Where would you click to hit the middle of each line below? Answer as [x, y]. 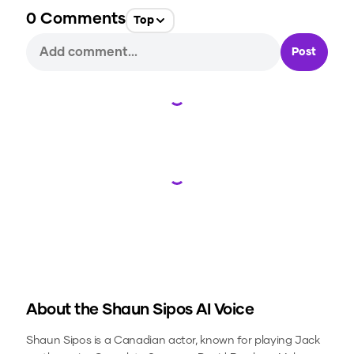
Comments [81, 19]
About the [64, 310]
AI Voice [225, 310]
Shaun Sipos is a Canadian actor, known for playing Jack [173, 341]
